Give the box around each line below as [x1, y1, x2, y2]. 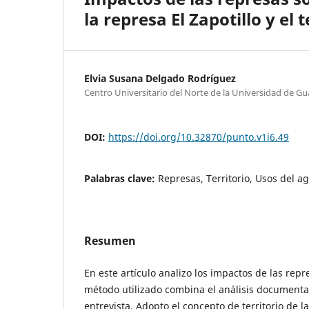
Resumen [84, 232, 136, 248]
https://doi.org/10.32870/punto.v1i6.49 [108, 130, 289, 143]
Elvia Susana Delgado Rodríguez [84, 71, 236, 85]
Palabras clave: [84, 171, 158, 185]
